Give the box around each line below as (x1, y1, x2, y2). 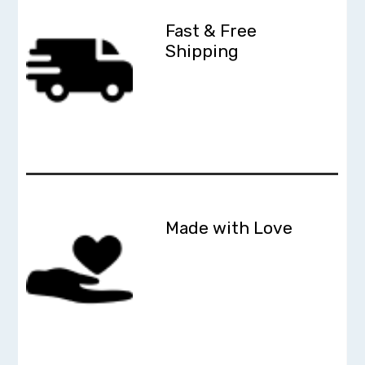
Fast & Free (165, 20, 257, 42)
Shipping (165, 41, 240, 62)
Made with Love (165, 218, 293, 239)
